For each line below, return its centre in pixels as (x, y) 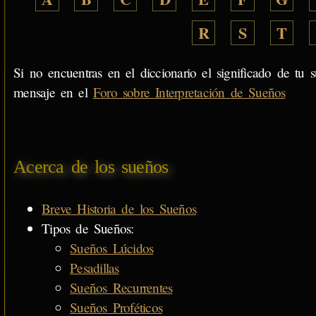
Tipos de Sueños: (88, 228)
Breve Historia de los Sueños (119, 208)
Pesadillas (95, 267)
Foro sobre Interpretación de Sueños (189, 92)
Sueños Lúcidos (112, 248)
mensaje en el (53, 92)
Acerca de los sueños (91, 167)
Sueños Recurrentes (121, 287)
